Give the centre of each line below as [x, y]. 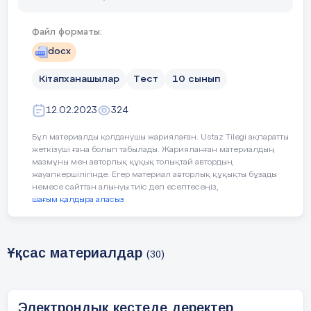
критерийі [110, 75]
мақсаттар [102, 277]
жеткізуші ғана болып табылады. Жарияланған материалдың [153, 150]
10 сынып [196, 79]
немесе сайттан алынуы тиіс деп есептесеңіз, [125, 187]
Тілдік [57, 277]
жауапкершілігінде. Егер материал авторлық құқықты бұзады [154, 175]
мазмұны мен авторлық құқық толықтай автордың [132, 162]
